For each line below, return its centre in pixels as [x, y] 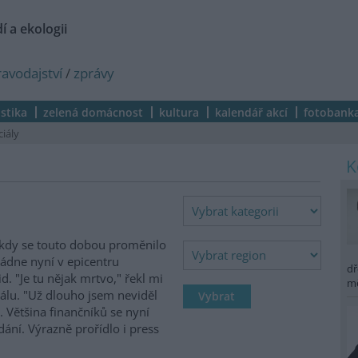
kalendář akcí [251, 112]
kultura [179, 112]
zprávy [94, 73]
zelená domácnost [93, 112]
